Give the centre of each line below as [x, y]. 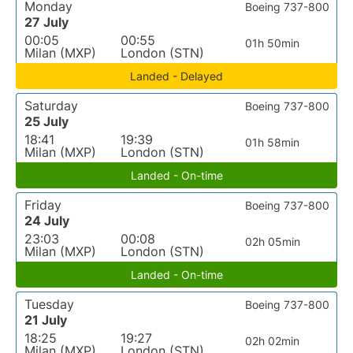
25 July [46, 121]
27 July [46, 22]
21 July [46, 320]
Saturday [51, 106]
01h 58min [273, 142]
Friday [43, 205]
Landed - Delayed [176, 76]
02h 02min [273, 341]
